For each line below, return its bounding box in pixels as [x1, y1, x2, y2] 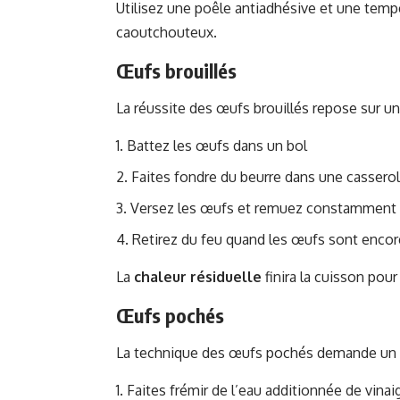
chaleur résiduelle [134, 268, 262, 287]
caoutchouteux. [116, 23, 217, 42]
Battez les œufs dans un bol [127, 137, 307, 155]
